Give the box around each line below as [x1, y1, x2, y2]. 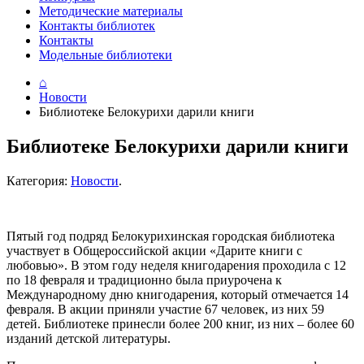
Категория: [6, 173, 71, 188]
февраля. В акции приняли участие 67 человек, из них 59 [6, 301, 324, 316]
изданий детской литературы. [6, 331, 171, 345]
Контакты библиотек [39, 19, 155, 32]
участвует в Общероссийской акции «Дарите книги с [6, 243, 302, 258]
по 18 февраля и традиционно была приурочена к [6, 272, 282, 287]
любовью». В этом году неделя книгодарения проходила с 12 [6, 258, 346, 272]
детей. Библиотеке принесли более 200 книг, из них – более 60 [6, 316, 354, 331]
